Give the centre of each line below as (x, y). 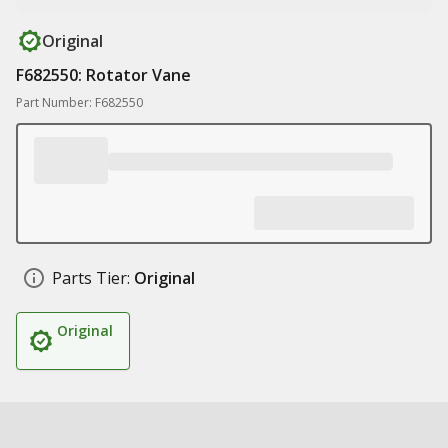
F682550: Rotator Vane (103, 75)
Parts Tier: (91, 278)
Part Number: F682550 (79, 102)
